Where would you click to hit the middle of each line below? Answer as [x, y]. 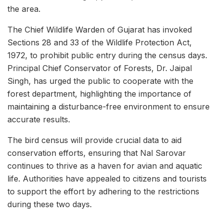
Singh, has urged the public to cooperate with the [100, 81]
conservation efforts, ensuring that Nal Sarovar [97, 153]
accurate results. [39, 119]
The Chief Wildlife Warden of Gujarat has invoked [100, 29]
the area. [24, 9]
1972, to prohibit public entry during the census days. [107, 55]
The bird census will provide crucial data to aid [94, 140]
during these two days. [50, 204]
